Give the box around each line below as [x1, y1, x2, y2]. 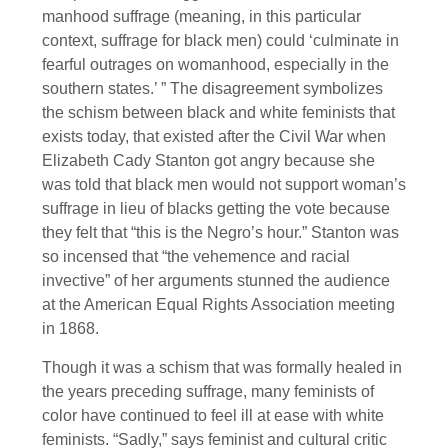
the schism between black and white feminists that [42, 104, 395, 122]
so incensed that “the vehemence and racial [42, 248, 350, 266]
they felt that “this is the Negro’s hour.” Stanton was [42, 224, 399, 242]
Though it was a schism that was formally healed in [42, 358, 402, 376]
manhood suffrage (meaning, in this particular [42, 8, 361, 26]
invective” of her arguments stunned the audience [42, 272, 390, 290]
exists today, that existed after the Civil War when [42, 128, 386, 146]
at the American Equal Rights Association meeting [42, 296, 395, 314]
